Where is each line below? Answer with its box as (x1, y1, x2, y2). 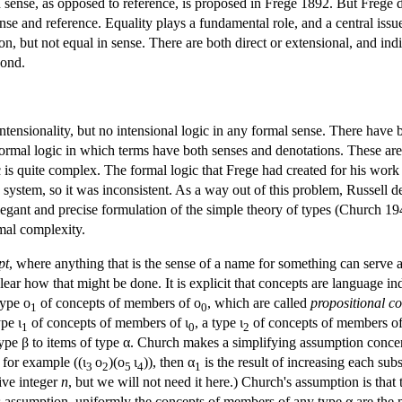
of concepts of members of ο (37, 294, 201, 310)
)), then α (144, 354, 195, 370)
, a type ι (195, 314, 243, 330)
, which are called (207, 294, 310, 310)
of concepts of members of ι (28, 314, 188, 330)
